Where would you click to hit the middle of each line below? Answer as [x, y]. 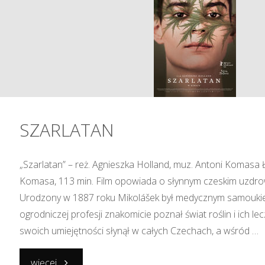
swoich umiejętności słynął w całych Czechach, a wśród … [139, 231]
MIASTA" [75, 96]
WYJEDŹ [73, 11]
